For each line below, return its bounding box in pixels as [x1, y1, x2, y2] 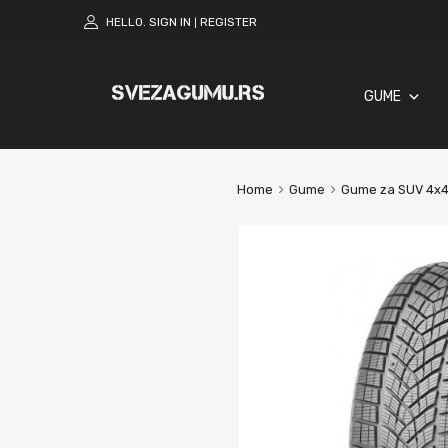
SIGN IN [149, 14, 191, 29]
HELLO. [106, 14, 146, 29]
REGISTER [200, 14, 257, 29]
